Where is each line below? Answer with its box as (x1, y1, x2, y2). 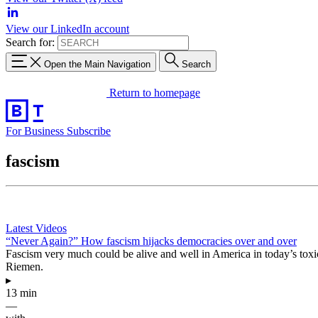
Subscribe (67, 124, 111, 137)
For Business (6, 124, 67, 137)
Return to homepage (109, 86, 200, 99)
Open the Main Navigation (44, 58, 150, 70)
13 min (6, 286, 37, 299)
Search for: (6, 36, 55, 48)
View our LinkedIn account (6, 23, 129, 35)
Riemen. (6, 260, 43, 273)
